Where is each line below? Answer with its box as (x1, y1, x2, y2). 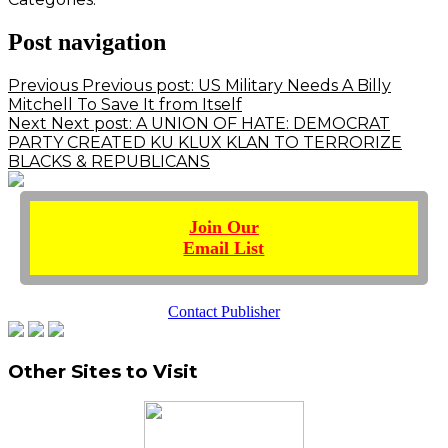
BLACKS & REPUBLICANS (8, 152, 210, 172)
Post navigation (8, 29, 166, 56)
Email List (183, 238, 265, 259)
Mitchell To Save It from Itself (8, 95, 242, 115)
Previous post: (82, 76, 194, 96)
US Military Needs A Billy (198, 76, 391, 96)
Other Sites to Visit (8, 359, 198, 383)
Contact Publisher (168, 303, 280, 321)
